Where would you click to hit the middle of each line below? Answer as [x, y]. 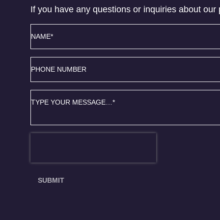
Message [47, 94]
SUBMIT [51, 180]
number [43, 71]
